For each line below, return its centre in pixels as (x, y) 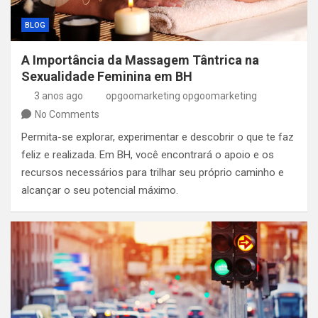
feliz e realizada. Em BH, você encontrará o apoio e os (148, 155)
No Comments (67, 114)
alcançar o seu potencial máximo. (100, 190)
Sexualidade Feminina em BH (107, 76)
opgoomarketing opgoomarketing (181, 96)
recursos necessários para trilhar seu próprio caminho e (153, 172)
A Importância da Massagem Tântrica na (140, 60)
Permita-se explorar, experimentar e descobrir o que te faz (158, 137)
